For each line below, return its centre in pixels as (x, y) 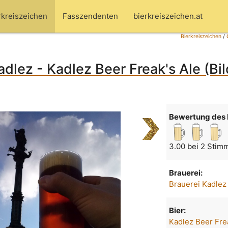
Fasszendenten (90, 16)
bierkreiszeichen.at (168, 16)
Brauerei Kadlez (198, 184)
